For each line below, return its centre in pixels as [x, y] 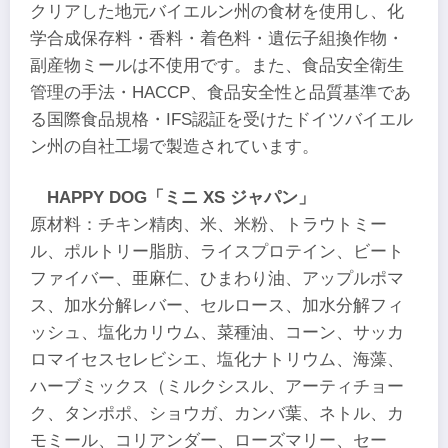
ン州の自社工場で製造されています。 [174, 147]
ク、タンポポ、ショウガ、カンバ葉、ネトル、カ [217, 414]
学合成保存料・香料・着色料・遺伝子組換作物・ [217, 39]
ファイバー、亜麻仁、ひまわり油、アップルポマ [217, 279]
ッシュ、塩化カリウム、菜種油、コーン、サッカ [217, 333]
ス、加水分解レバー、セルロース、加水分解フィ [217, 306]
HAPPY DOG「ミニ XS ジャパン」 [181, 198]
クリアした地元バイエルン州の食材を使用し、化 [217, 12]
